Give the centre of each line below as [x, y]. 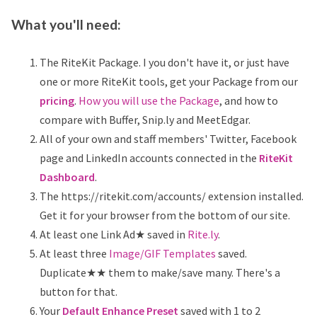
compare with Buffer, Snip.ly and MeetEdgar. [145, 119]
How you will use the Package [149, 100]
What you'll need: [66, 25]
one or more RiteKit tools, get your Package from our [169, 81]
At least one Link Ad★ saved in [114, 234]
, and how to [249, 100]
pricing [57, 100]
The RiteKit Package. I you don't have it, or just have [165, 62]
